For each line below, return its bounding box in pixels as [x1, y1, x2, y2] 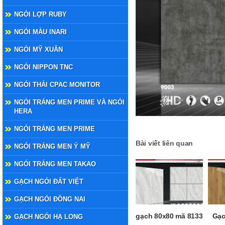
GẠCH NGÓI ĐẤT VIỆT [14, 178, 83, 185]
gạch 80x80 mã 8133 [136, 212, 203, 220]
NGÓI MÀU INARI [14, 28, 67, 36]
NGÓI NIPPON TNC [14, 63, 73, 71]
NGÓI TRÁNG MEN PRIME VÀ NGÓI [14, 98, 125, 106]
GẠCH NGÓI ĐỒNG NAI [14, 195, 85, 203]
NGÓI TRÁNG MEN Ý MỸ [14, 143, 90, 150]
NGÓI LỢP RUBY [14, 11, 67, 18]
